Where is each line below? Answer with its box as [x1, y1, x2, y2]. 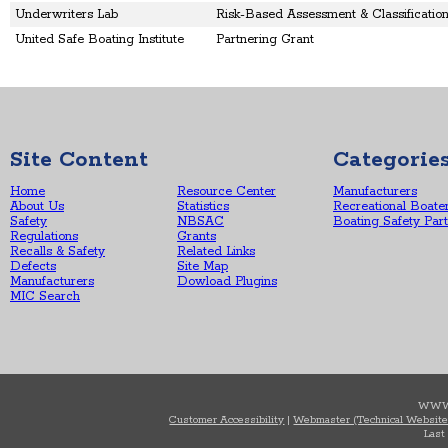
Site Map [177, 259, 228, 274]
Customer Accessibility [169, 413, 285, 427]
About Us [10, 199, 64, 214]
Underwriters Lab [15, 7, 118, 23]
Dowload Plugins [177, 274, 277, 289]
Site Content [10, 146, 148, 174]
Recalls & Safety [10, 244, 105, 259]
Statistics [177, 199, 229, 214]
